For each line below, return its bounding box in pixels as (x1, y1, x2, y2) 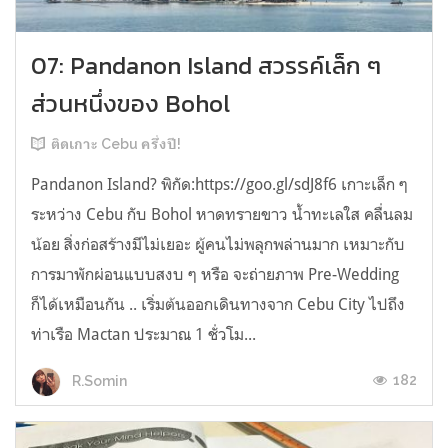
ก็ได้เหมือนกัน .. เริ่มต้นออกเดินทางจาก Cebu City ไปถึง (31, 294, 405, 315)
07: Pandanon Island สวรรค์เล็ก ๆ (31, 48, 381, 84)
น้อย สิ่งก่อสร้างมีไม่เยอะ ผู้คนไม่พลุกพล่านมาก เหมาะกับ (31, 234, 405, 255)
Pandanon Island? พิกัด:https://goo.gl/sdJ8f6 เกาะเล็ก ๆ (31, 174, 408, 195)
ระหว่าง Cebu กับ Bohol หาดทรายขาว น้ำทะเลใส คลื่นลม (31, 204, 413, 225)
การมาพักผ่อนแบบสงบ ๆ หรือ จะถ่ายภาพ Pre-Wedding (31, 264, 399, 285)
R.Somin (69, 372, 127, 389)
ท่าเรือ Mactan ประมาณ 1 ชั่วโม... (31, 324, 256, 345)
